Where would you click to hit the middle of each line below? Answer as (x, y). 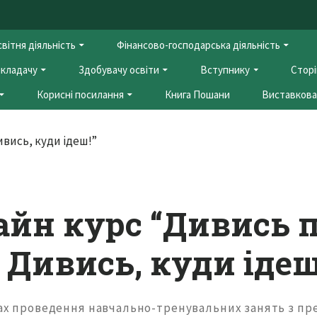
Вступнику (225, 70)
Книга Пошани (198, 95)
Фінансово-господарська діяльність (199, 45)
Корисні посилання (81, 95)
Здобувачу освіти (119, 70)
